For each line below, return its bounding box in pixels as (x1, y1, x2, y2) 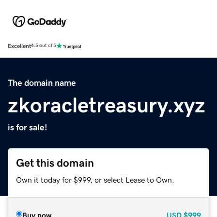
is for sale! (8, 123, 47, 132)
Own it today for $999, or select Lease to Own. (16, 175, 174, 184)
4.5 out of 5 (31, 43, 56, 48)
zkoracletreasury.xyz (8, 94, 205, 116)
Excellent (8, 43, 31, 49)
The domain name (8, 78, 76, 87)
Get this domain (16, 157, 94, 169)
